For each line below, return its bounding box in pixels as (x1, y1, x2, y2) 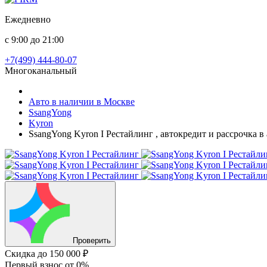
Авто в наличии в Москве (29, 97, 135, 107)
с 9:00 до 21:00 (5, 35, 64, 45)
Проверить (73, 236, 111, 245)
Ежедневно (5, 14, 51, 24)
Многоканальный (5, 66, 77, 76)
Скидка (5, 249, 38, 259)
